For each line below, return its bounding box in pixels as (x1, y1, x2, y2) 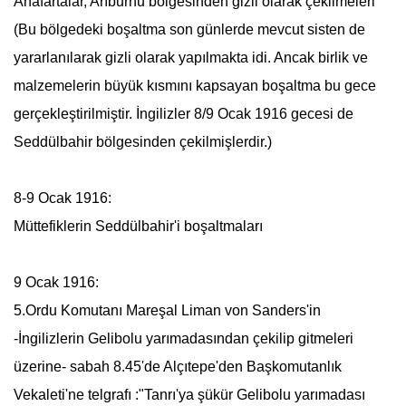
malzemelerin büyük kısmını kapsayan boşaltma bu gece (13, 78, 376, 93)
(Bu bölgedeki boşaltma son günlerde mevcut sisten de (13, 22, 365, 37)
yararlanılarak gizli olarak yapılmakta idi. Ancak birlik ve (13, 50, 368, 65)
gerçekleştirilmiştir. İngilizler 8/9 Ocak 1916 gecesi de (13, 106, 353, 121)
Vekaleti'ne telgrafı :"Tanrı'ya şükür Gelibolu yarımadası (13, 387, 365, 402)
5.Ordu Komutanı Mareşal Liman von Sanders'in (13, 303, 321, 318)
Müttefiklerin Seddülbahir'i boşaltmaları (13, 218, 263, 234)
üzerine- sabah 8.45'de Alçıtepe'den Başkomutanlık (13, 359, 342, 374)
